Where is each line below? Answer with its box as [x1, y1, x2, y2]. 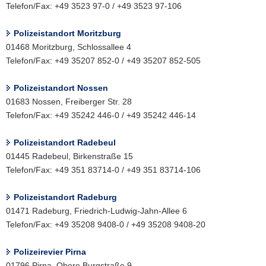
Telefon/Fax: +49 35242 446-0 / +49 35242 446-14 [6, 110, 196, 121]
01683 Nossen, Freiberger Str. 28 [6, 97, 132, 107]
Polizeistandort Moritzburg [14, 28, 121, 39]
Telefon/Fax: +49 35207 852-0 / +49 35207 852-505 [6, 56, 201, 66]
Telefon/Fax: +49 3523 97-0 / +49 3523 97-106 [6, 1, 182, 11]
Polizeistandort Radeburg [14, 192, 117, 202]
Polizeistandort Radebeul [14, 138, 116, 148]
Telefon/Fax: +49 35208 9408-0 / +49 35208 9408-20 [6, 220, 205, 230]
